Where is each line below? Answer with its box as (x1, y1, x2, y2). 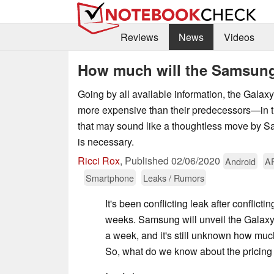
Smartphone (86, 171, 134, 184)
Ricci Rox (78, 153, 120, 168)
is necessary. (78, 134, 134, 149)
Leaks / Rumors (143, 171, 204, 184)
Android (225, 154, 256, 168)
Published (125, 153, 171, 168)
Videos (223, 30, 254, 45)
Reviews (120, 30, 158, 45)
